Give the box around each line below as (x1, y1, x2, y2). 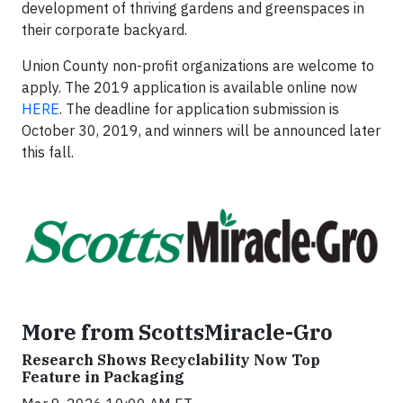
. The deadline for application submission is (59, 99, 339, 118)
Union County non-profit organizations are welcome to (22, 56, 374, 75)
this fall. (22, 142, 77, 161)
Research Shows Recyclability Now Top (22, 350, 320, 369)
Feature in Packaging (22, 367, 184, 386)
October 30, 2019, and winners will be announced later (22, 121, 381, 139)
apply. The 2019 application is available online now (22, 77, 357, 96)
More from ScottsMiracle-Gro (22, 318, 333, 345)
